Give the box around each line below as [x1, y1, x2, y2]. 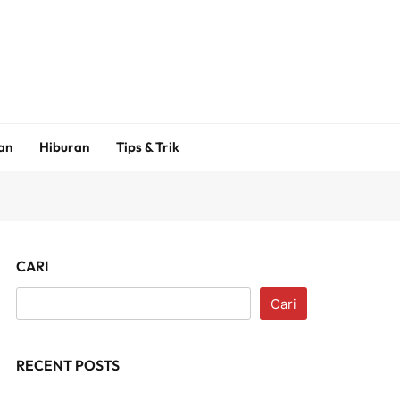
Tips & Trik [115, 138, 179, 155]
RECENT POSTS [16, 356, 121, 374]
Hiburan [38, 138, 89, 155]
